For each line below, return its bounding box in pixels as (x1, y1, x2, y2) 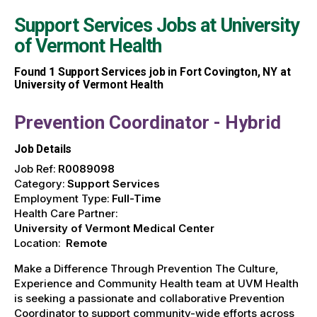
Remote (66, 236, 108, 250)
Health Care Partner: (14, 207, 118, 221)
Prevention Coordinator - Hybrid (14, 112, 281, 134)
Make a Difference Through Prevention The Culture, (14, 262, 278, 276)
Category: (14, 177, 65, 191)
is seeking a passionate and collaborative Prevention (14, 292, 284, 306)
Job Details (14, 142, 72, 156)
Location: (14, 236, 61, 250)
